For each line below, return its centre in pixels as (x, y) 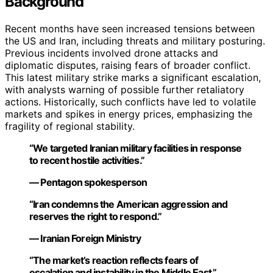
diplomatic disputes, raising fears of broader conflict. (128, 66)
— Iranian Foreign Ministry (85, 239)
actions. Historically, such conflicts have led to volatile (130, 102)
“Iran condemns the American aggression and (129, 204)
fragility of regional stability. (70, 126)
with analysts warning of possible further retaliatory (125, 90)
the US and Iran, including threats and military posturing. (135, 41)
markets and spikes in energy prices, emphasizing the (129, 114)
